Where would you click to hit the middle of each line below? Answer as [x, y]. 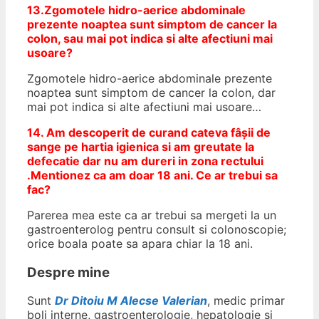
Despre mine [68, 272]
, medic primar [246, 301]
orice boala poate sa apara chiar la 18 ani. [140, 243]
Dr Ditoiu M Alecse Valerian [131, 301]
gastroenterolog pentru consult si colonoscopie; [157, 229]
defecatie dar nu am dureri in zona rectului [145, 161]
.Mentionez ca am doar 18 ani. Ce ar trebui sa [152, 175]
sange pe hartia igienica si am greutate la [141, 146]
